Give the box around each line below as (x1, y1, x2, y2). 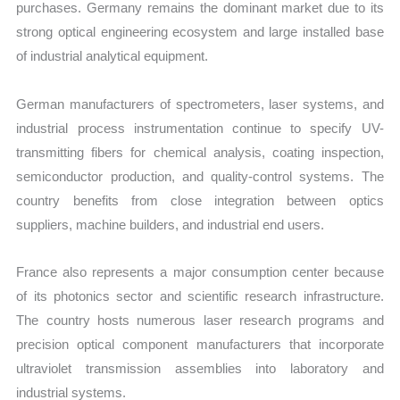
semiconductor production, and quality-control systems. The (16, 168, 384, 184)
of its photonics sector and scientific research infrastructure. (16, 287, 384, 304)
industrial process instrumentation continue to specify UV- (16, 120, 384, 136)
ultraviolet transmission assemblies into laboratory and (16, 360, 384, 376)
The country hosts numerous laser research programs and (16, 312, 384, 328)
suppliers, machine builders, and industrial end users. (16, 216, 325, 232)
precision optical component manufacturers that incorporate (16, 336, 384, 352)
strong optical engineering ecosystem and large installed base (16, 24, 384, 40)
